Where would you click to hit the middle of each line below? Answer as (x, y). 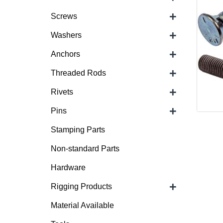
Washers (66, 35)
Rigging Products (81, 186)
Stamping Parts (78, 130)
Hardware (68, 167)
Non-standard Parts (85, 149)
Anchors (65, 54)
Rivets (62, 92)
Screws (64, 16)
